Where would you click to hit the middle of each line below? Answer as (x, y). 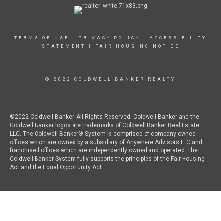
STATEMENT (64, 46)
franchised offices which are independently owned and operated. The (104, 150)
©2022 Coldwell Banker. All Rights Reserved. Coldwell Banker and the (105, 117)
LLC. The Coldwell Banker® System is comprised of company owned (103, 134)
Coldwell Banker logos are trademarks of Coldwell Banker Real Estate (105, 125)
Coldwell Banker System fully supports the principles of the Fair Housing (107, 159)
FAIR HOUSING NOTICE (137, 46)
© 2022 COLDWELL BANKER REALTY (110, 79)
